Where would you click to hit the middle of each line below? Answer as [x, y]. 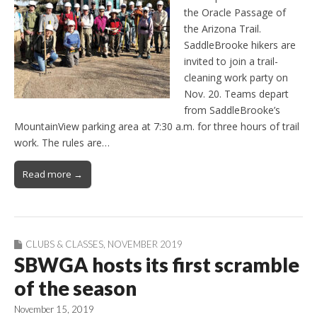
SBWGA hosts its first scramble [157, 265]
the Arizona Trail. [223, 29]
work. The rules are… [62, 143]
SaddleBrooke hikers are [240, 45]
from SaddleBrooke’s [232, 110]
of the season [75, 288]
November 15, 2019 [54, 310]
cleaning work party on [236, 78]
